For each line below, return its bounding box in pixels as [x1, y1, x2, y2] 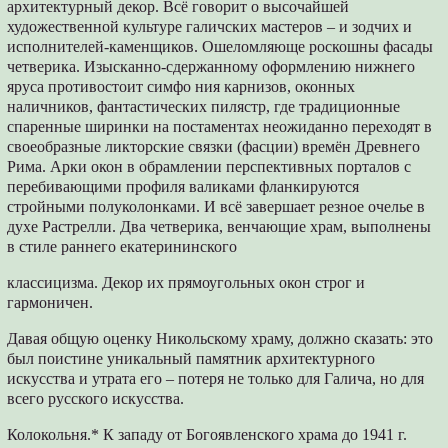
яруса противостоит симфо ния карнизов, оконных [7, 77, 356, 95]
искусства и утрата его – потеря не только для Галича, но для [7, 369, 425, 387]
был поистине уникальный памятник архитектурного [7, 349, 376, 367]
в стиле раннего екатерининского [7, 237, 238, 255]
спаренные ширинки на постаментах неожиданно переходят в [7, 117, 433, 135]
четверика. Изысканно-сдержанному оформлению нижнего [7, 57, 416, 75]
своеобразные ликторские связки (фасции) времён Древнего [7, 137, 421, 155]
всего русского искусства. [7, 389, 185, 407]
